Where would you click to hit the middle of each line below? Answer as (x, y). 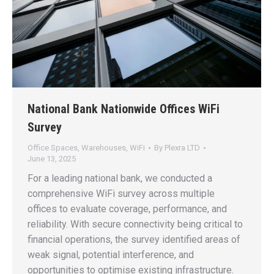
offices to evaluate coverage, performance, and (127, 209)
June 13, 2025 (52, 159)
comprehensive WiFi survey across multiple (121, 194)
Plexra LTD (182, 148)
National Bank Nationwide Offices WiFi (124, 109)
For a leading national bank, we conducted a (120, 179)
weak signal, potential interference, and (111, 255)
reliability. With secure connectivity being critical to (135, 224)
